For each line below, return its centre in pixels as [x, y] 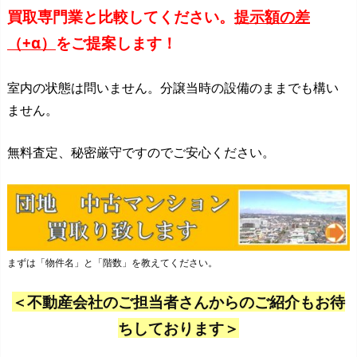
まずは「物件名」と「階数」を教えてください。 [112, 263]
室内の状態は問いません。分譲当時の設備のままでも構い [173, 87]
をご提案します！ [116, 43]
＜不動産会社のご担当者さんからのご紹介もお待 [178, 302]
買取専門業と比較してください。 [121, 17]
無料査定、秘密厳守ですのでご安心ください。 [141, 153]
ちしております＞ [178, 328]
